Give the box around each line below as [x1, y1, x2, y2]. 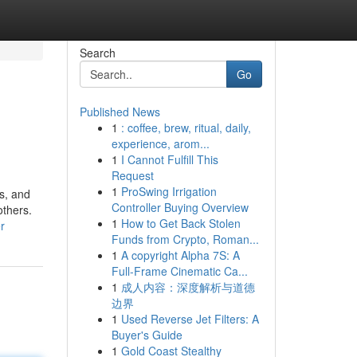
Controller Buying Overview [111, 199, 249, 215]
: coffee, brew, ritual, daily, [120, 120, 251, 135]
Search [79, 45, 116, 61]
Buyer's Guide [111, 327, 182, 343]
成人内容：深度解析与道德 [120, 279, 255, 295]
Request [111, 167, 154, 183]
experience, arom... [111, 135, 210, 151]
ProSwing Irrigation [120, 183, 217, 199]
